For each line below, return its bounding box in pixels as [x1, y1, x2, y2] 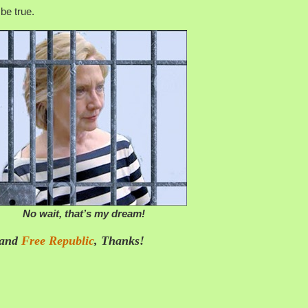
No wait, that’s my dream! [22, 207, 145, 219]
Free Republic [21, 233, 94, 247]
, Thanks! [94, 233, 144, 247]
